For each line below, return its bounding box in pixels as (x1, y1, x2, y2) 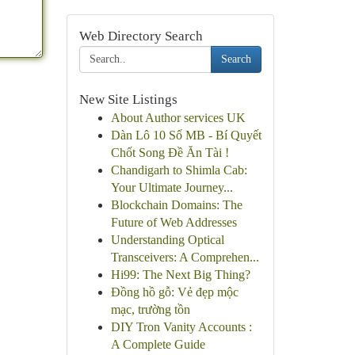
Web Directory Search (78, 29, 203, 44)
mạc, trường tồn (110, 303, 190, 316)
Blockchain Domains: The (110, 198, 242, 212)
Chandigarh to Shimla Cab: (110, 163, 247, 177)
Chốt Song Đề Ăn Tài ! (110, 146, 229, 159)
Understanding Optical (110, 233, 224, 246)
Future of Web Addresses (110, 216, 237, 229)
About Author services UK (110, 111, 246, 124)
